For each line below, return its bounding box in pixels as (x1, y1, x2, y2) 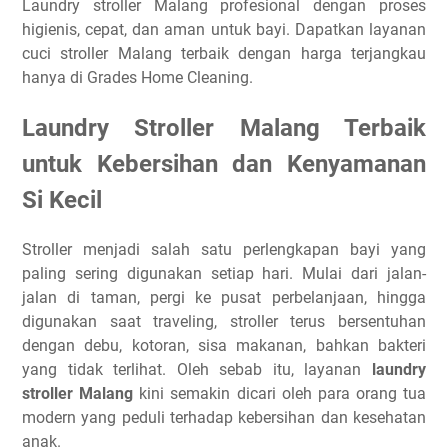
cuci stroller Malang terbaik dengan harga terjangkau (22, 44, 426, 63)
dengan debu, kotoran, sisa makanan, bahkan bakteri (22, 335, 426, 355)
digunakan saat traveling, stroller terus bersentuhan (22, 311, 426, 331)
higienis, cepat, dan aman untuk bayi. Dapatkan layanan (22, 20, 426, 39)
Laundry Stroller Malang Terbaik (22, 113, 426, 142)
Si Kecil (22, 185, 102, 214)
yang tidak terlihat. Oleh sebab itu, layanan (22, 359, 372, 379)
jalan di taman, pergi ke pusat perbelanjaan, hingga (22, 287, 426, 307)
